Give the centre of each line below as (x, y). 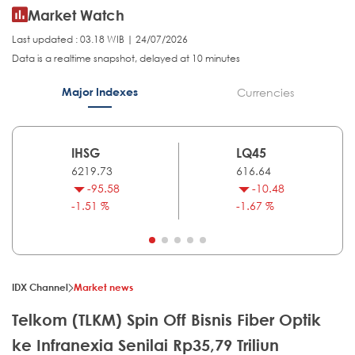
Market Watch (76, 15)
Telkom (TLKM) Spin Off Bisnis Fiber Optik (166, 320)
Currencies (265, 93)
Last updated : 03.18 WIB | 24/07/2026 (100, 40)
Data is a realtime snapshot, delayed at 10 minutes (126, 59)
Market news (103, 287)
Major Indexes (99, 92)
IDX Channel (40, 287)
